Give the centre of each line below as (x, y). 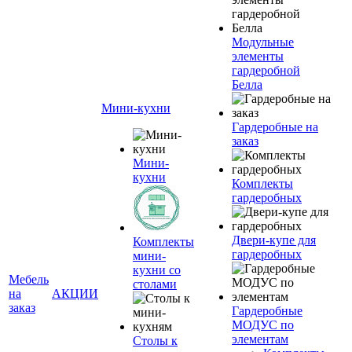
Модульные (263, 42)
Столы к (155, 341)
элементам (260, 339)
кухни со (157, 270)
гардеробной (266, 70)
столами (155, 284)
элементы (258, 56)
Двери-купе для (274, 240)
